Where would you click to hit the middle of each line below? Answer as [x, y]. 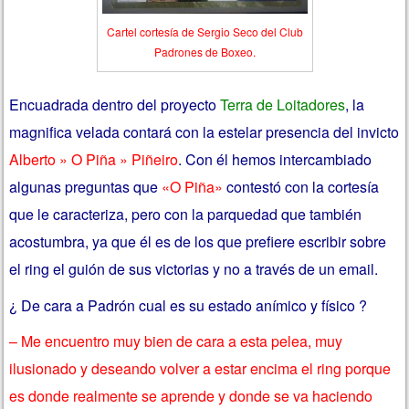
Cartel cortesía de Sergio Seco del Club [204, 32]
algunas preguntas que [84, 187]
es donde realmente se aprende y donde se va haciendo [191, 396]
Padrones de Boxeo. [204, 52]
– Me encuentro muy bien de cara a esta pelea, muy [176, 341]
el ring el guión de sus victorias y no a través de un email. [194, 269]
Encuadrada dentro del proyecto [115, 105]
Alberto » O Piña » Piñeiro [94, 160]
